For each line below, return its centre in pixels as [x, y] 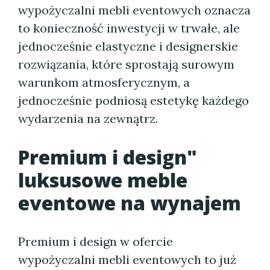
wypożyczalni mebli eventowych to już [127, 259]
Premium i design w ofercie [96, 241]
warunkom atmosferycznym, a [104, 82]
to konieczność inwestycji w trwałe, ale [129, 28]
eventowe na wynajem [130, 203]
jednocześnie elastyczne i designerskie [128, 46]
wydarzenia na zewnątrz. [88, 118]
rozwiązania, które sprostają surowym [126, 64]
